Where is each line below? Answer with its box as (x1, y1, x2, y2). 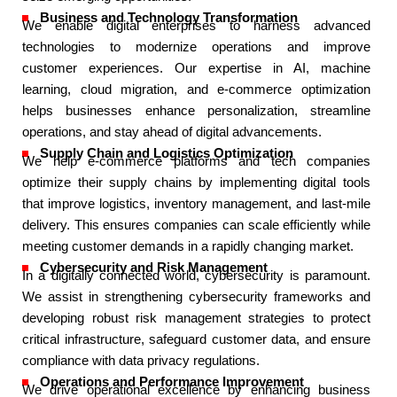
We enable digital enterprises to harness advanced (22, 19, 370, 33)
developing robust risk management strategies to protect (22, 311, 370, 325)
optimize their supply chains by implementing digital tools (22, 175, 370, 190)
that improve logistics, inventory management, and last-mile (22, 197, 370, 211)
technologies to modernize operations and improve (22, 40, 370, 54)
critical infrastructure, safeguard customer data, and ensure (22, 332, 370, 346)
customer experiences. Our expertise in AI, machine (22, 61, 370, 75)
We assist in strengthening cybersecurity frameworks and (22, 290, 370, 304)
